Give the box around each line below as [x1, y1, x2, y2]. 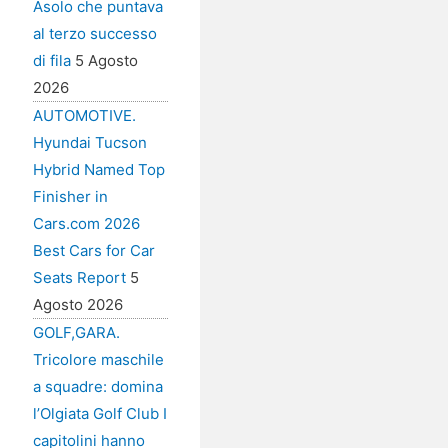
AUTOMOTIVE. [32, 106, 136, 126]
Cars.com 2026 [32, 214, 140, 234]
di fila [32, 51, 71, 71]
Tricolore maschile [32, 350, 164, 370]
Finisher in [32, 187, 108, 207]
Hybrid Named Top [32, 160, 165, 180]
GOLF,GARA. [32, 323, 120, 343]
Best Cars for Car [32, 241, 155, 261]
